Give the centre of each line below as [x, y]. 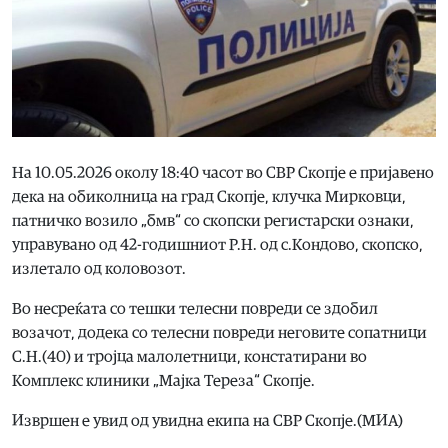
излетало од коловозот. [99, 268]
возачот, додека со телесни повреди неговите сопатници [219, 332]
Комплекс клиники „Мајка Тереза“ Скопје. [163, 380]
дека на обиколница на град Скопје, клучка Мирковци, [209, 196]
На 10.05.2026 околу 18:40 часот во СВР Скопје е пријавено [223, 172]
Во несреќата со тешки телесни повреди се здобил [195, 308]
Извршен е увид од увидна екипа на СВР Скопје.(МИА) [207, 420]
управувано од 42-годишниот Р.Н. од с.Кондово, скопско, [217, 244]
